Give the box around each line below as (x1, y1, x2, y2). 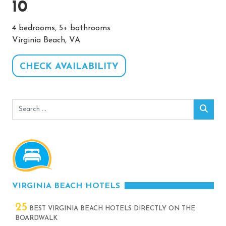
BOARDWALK (15, 214, 58, 221)
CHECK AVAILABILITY (20, 62, 119, 72)
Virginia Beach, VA (12, 36, 80, 44)
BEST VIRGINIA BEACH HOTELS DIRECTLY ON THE (27, 205, 195, 212)
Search (12, 100, 36, 109)
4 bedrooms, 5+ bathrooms (12, 24, 110, 32)
